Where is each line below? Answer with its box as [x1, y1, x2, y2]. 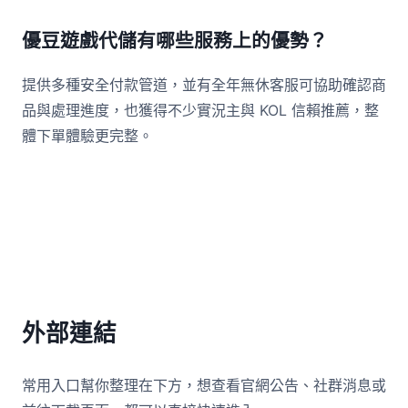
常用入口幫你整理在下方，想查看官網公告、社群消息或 [22, 376, 386, 394]
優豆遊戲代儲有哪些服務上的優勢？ [22, 29, 328, 52]
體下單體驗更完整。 [22, 127, 153, 145]
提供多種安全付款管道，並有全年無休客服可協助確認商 [22, 76, 386, 94]
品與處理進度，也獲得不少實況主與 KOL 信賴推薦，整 [22, 101, 379, 119]
